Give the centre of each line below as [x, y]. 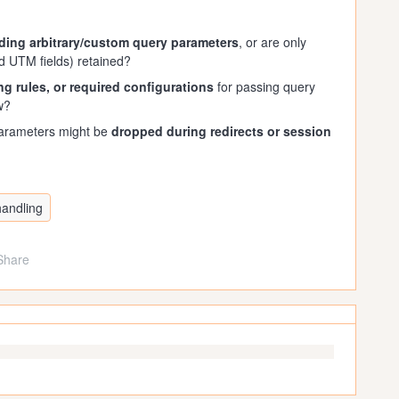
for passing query [265, 86]
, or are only [273, 42]
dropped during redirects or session [221, 131]
